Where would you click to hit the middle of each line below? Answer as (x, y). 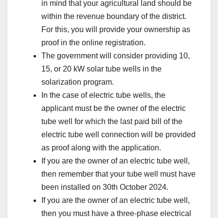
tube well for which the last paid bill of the (112, 121)
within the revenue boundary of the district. (114, 16)
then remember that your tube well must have (118, 174)
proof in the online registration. (93, 42)
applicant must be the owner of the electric (114, 108)
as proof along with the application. (101, 147)
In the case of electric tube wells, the (103, 95)
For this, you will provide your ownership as (116, 29)
